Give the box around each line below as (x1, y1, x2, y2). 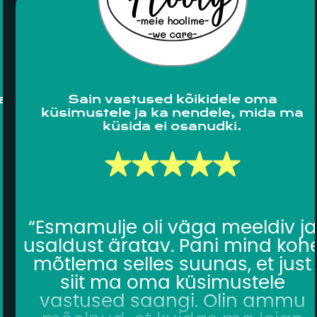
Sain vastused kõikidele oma (67, 93, 277, 107)
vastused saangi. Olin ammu (39, 292, 306, 311)
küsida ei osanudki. (103, 120, 243, 134)
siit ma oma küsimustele (59, 273, 285, 292)
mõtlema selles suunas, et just (33, 255, 312, 274)
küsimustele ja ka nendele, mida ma (41, 106, 304, 120)
